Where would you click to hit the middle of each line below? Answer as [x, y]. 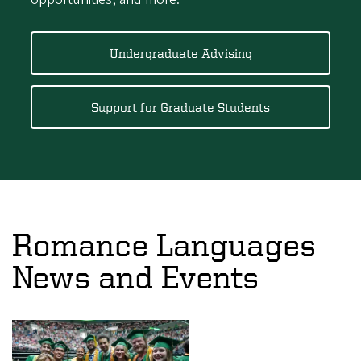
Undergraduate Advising [180, 54]
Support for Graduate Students [180, 107]
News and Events [135, 276]
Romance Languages [164, 244]
